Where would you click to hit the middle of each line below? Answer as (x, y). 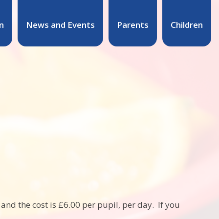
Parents (132, 24)
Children (187, 24)
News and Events (60, 24)
